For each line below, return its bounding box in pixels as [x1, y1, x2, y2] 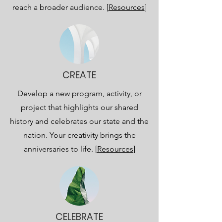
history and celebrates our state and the [10, 116, 149, 126]
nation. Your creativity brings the [23, 130, 136, 140]
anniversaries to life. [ [23, 144, 97, 154]
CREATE [62, 68, 96, 82]
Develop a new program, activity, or [17, 89, 142, 98]
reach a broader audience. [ [12, 2, 109, 12]
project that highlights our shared [20, 103, 138, 112]
